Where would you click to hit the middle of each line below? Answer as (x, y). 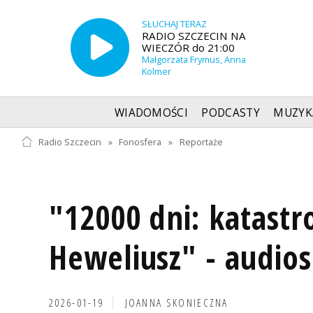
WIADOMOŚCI (151, 112)
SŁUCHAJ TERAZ (174, 24)
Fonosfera (140, 142)
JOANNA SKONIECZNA (176, 303)
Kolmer (156, 72)
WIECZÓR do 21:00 (188, 48)
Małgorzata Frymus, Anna (194, 60)
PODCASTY (231, 112)
